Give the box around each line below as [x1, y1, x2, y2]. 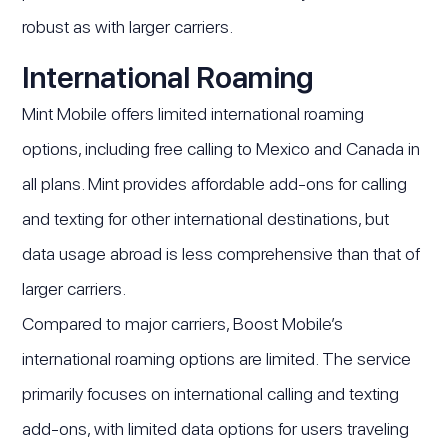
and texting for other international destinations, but [22, 208, 390, 230]
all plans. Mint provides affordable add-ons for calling [22, 173, 408, 195]
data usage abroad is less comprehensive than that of [22, 243, 421, 265]
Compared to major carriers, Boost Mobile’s [22, 313, 344, 335]
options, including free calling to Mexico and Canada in [22, 138, 421, 160]
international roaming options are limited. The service [22, 348, 412, 370]
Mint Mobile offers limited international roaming [22, 103, 365, 125]
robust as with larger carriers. [22, 16, 234, 38]
